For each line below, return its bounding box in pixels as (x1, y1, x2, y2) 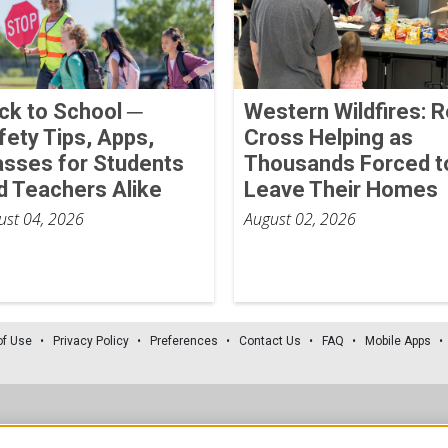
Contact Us (239, 333, 301, 348)
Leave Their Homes (243, 176, 438, 202)
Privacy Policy (53, 333, 129, 348)
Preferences (150, 333, 218, 348)
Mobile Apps (365, 333, 431, 348)
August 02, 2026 (243, 207, 356, 230)
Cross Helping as (243, 124, 413, 150)
